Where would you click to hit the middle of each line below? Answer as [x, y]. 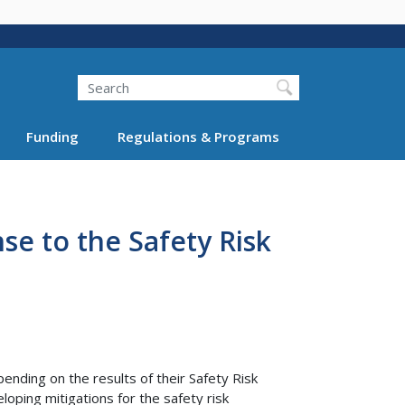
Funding [52, 136]
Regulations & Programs [198, 136]
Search [77, 75]
